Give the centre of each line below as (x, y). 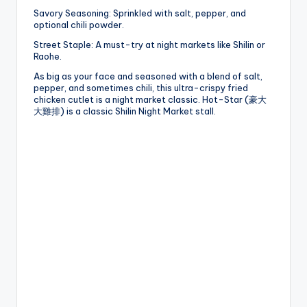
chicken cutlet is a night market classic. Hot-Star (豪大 (150, 100)
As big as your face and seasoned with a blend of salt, (148, 76)
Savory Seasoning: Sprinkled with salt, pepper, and (140, 13)
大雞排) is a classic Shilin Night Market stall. (125, 111)
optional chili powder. (79, 25)
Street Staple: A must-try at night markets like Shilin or (149, 45)
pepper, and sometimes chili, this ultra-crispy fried (141, 88)
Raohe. (48, 57)
